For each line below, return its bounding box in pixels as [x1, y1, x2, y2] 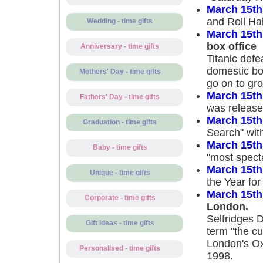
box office [206, 41, 257, 52]
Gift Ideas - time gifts [85, 220, 154, 227]
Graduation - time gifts [83, 119, 157, 126]
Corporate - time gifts [84, 194, 156, 201]
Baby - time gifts [92, 144, 147, 151]
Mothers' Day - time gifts [79, 68, 161, 75]
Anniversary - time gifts [80, 43, 159, 50]
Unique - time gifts [89, 169, 150, 176]
